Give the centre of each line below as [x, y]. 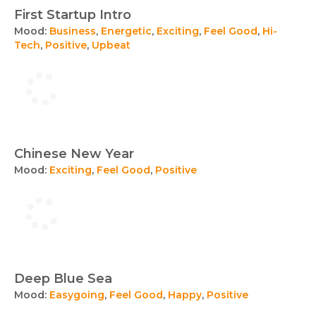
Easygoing [77, 295]
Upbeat [111, 45]
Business [73, 31]
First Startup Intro [73, 15]
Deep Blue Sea [63, 279]
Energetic [126, 31]
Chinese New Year [74, 154]
